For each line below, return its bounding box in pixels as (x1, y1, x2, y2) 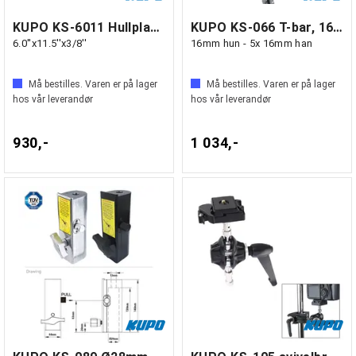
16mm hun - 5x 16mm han (191, 37, 313, 49)
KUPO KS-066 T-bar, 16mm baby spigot (333, 20, 343, 35)
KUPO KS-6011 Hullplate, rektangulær (150, 20, 160, 35)
